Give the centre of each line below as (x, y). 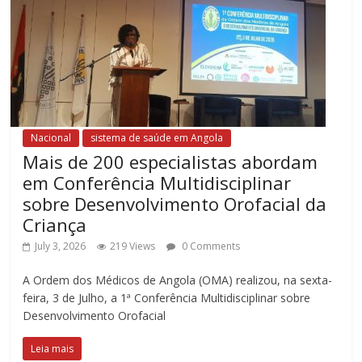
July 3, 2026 (61, 246)
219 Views (133, 246)
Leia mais (53, 348)
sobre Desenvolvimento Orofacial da (175, 203)
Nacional (51, 137)
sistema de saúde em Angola (157, 137)
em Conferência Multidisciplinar (157, 182)
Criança (55, 224)
